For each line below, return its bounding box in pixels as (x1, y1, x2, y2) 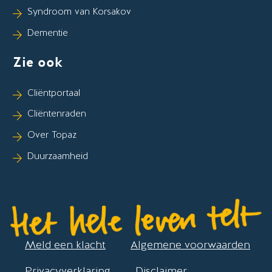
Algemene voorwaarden (131, 237, 250, 251)
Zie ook (13, 53, 63, 72)
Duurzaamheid (27, 149, 89, 162)
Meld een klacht (25, 237, 106, 251)
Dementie (27, 26, 69, 39)
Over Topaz (27, 129, 77, 141)
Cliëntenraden (27, 107, 87, 120)
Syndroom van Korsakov (27, 5, 132, 18)
